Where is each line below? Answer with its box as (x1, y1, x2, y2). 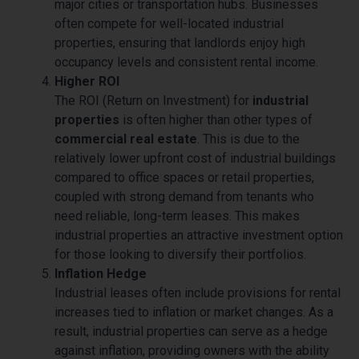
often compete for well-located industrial (54, 15, 284, 31)
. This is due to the (197, 131, 300, 147)
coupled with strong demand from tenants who (54, 188, 314, 204)
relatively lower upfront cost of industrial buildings (54, 150, 336, 166)
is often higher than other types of (119, 111, 313, 127)
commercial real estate (54, 131, 197, 147)
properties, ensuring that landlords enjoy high (54, 34, 305, 50)
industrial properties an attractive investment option (54, 227, 343, 243)
